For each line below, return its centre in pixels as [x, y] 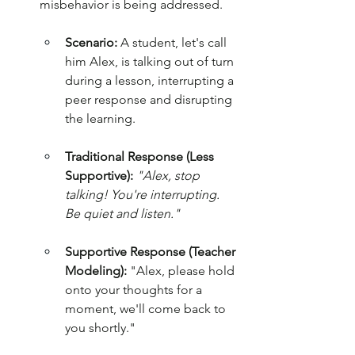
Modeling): [96, 271]
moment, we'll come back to [147, 309]
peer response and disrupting [150, 100]
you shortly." [100, 328]
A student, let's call [174, 43]
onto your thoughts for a [135, 290]
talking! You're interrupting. [144, 195]
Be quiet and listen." [122, 214]
